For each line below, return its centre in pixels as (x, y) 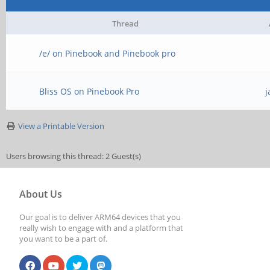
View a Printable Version (61, 126)
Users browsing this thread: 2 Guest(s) (74, 156)
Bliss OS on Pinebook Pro (89, 91)
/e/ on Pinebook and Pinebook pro (108, 53)
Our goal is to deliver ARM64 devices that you (100, 217)
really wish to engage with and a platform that (101, 228)
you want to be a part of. (63, 239)
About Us (41, 194)
